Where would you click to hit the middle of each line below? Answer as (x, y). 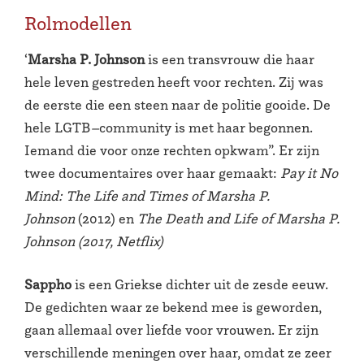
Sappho (48, 284)
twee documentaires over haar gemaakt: (152, 173)
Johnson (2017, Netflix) (94, 241)
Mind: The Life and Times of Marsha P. (147, 195)
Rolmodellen (78, 23)
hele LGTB (57, 127)
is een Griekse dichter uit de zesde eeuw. (200, 284)
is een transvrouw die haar (230, 59)
